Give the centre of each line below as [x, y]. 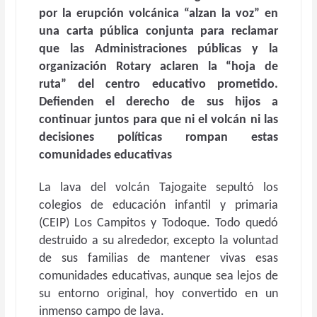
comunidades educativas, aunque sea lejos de [158, 276]
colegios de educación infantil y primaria [158, 206]
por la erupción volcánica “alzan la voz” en [158, 14]
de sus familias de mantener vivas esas [158, 259]
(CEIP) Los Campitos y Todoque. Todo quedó [158, 223]
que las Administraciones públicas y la [158, 49]
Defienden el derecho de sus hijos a [158, 102]
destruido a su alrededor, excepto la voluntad [158, 241]
